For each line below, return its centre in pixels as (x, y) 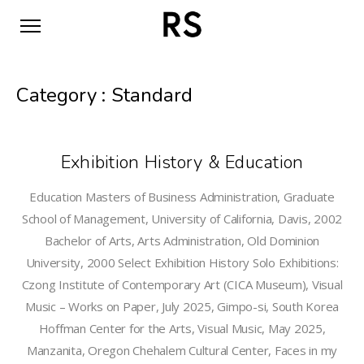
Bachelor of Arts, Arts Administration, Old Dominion (182, 240)
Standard (152, 95)
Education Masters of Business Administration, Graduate (182, 197)
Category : (64, 95)
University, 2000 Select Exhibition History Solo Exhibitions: (182, 262)
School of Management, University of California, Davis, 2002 (182, 219)
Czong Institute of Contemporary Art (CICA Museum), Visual (182, 284)
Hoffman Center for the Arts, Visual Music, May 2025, (182, 328)
